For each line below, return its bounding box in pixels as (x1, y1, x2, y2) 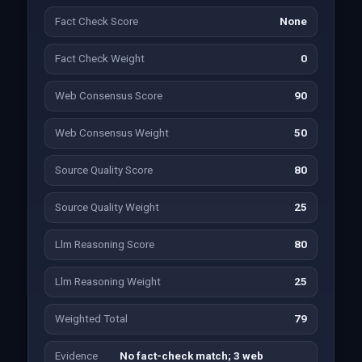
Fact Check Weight (54, 53, 145, 65)
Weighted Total (54, 313, 128, 325)
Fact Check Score (54, 15, 138, 27)
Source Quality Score (54, 164, 153, 176)
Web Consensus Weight (54, 127, 169, 139)
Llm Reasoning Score (54, 238, 154, 250)
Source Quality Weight (54, 201, 159, 213)
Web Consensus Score (54, 90, 162, 102)
